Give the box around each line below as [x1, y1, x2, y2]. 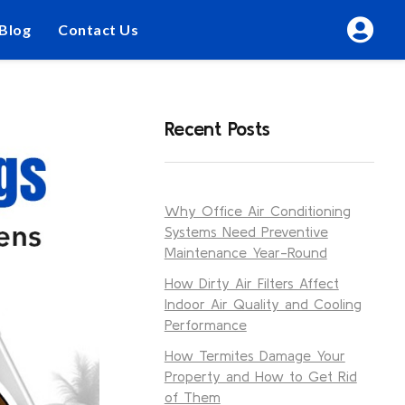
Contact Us [58, 21, 139, 38]
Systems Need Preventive [164, 222, 328, 240]
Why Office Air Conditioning [164, 202, 351, 219]
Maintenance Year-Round [164, 243, 327, 260]
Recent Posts [164, 117, 270, 139]
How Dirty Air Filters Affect [164, 274, 339, 291]
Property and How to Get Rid [164, 367, 357, 384]
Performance [164, 316, 247, 333]
